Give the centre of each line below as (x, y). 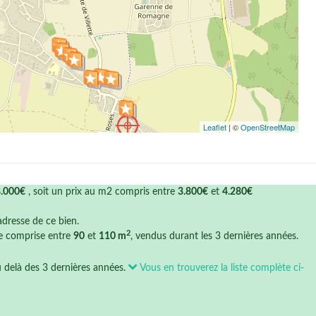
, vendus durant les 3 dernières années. (214, 236)
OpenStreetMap (268, 127)
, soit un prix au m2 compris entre (102, 192)
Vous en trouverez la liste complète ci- (221, 268)
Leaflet (215, 127)
